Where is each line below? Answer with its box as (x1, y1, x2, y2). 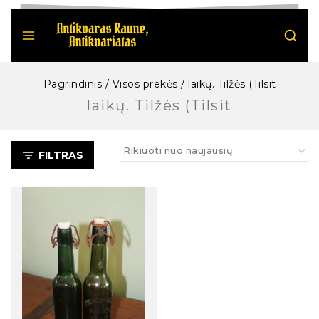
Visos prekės (112, 78, 178, 90)
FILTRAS (38, 149, 83, 162)
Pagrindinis (43, 78, 102, 90)
